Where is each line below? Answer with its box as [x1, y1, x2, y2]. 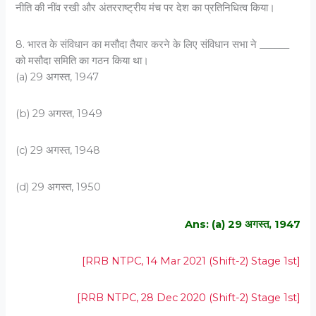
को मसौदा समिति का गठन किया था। [16, 54, 150, 67]
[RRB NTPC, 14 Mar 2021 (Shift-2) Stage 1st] [81, 254, 300, 267]
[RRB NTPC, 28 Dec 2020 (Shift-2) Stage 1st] [76, 291, 300, 304]
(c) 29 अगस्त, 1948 [16, 144, 101, 157]
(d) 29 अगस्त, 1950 [16, 181, 102, 194]
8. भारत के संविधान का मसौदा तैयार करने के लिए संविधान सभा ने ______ [16, 37, 290, 51]
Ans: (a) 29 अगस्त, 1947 [184, 217, 300, 231]
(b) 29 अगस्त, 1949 [16, 107, 103, 121]
